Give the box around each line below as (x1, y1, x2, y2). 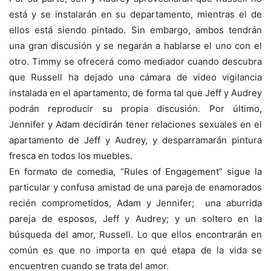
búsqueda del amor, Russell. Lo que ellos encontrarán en (9, 229, 262, 241)
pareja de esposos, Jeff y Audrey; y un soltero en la (9, 213, 262, 225)
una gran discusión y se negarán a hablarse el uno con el (9, 40, 262, 52)
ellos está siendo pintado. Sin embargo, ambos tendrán (9, 24, 262, 36)
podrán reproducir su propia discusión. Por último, (9, 103, 262, 115)
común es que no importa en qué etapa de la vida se (9, 244, 262, 256)
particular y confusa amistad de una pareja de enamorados (9, 181, 262, 194)
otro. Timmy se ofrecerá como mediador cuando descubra (9, 56, 262, 68)
